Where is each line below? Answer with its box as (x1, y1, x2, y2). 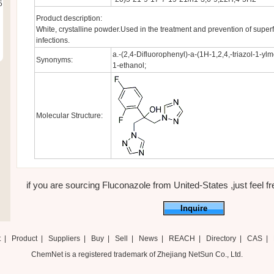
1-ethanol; (112, 61, 146, 70)
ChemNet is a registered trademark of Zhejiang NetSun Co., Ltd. (31, 250, 243, 259)
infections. (35, 36, 70, 45)
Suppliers (48, 234, 80, 243)
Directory (206, 234, 236, 243)
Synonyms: (35, 56, 73, 64)
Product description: (35, 14, 102, 23)
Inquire (180, 204, 207, 213)
